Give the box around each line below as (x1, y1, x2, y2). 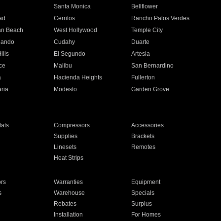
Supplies (53, 133, 77, 140)
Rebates (53, 200, 76, 207)
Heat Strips (53, 154, 83, 161)
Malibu (53, 62, 72, 69)
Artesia (131, 50, 150, 57)
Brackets (131, 133, 155, 140)
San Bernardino (131, 62, 174, 69)
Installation (53, 211, 83, 218)
